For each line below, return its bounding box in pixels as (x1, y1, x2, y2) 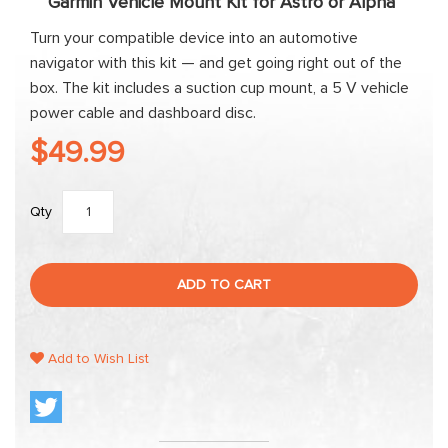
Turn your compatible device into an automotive (30, 30, 358, 46)
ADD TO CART (177, 278, 271, 292)
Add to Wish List (44, 352, 149, 366)
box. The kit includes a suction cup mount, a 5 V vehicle (30, 80, 409, 96)
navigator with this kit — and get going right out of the (30, 55, 402, 71)
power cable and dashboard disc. (30, 105, 256, 121)
